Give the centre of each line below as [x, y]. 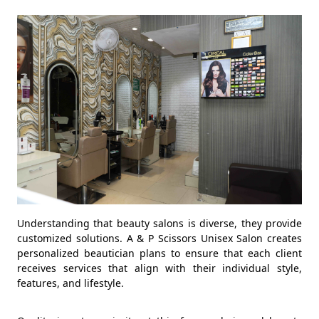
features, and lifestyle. [70, 283]
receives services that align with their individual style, [159, 268]
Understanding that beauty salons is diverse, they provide [159, 224]
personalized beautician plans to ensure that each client [159, 253]
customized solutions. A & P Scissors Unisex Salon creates [159, 239]
